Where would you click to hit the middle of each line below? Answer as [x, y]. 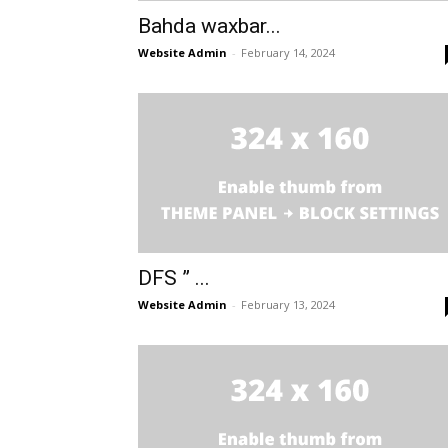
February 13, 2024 [288, 305]
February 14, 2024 [288, 53]
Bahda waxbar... [209, 26]
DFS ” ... [174, 278]
